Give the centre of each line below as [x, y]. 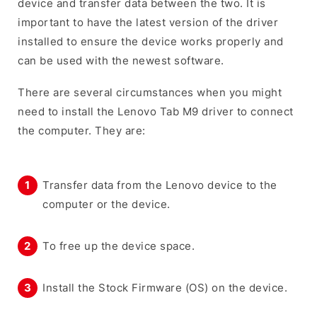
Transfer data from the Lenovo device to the [160, 185]
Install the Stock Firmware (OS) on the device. [165, 287]
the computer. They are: [82, 130]
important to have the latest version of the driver [148, 22]
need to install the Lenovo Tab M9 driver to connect [156, 111]
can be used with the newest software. [121, 60]
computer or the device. [106, 204]
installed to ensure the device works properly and [151, 41]
